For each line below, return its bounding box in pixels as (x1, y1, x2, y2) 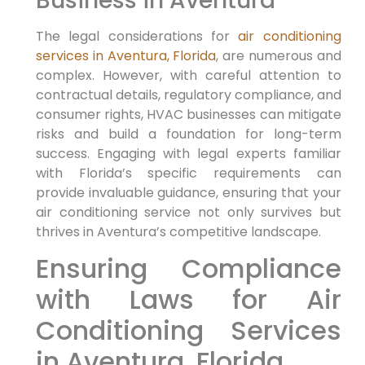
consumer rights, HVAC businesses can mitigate (35, 104, 341, 124)
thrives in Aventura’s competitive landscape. (35, 222, 321, 241)
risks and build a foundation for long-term (35, 124, 341, 143)
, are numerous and (216, 46, 341, 65)
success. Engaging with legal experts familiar (35, 143, 341, 163)
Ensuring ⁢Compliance (35, 250, 341, 288)
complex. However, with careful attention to (35, 65, 341, 85)
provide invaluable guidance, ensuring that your (35, 182, 341, 202)
